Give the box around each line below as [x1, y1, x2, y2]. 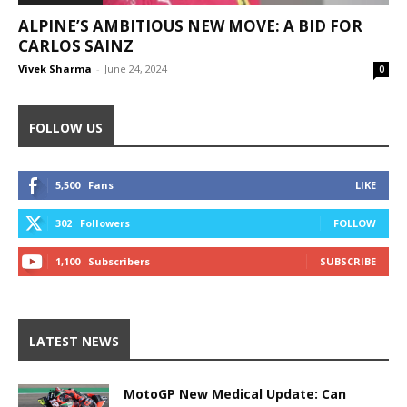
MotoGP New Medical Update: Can [124, 385, 346, 403]
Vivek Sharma [18, 62, 92, 76]
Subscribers [88, 254, 150, 269]
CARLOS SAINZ [18, 35, 134, 57]
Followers [80, 216, 130, 231]
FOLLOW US [29, 119, 103, 137]
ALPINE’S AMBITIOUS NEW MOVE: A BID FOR [18, 15, 362, 37]
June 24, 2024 [104, 62, 167, 76]
